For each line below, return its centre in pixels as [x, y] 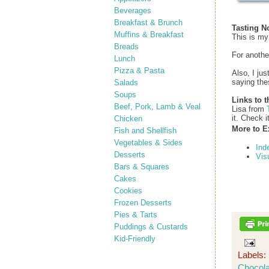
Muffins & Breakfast [149, 34]
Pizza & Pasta [139, 70]
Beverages [133, 10]
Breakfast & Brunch [148, 22]
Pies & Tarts [136, 214]
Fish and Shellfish [145, 130]
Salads [126, 82]
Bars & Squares [142, 166]
